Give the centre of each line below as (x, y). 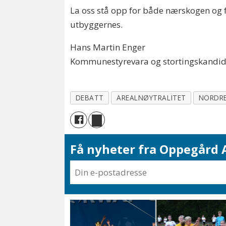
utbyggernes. (97, 25)
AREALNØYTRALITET (151, 98)
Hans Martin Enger (108, 47)
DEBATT (90, 98)
